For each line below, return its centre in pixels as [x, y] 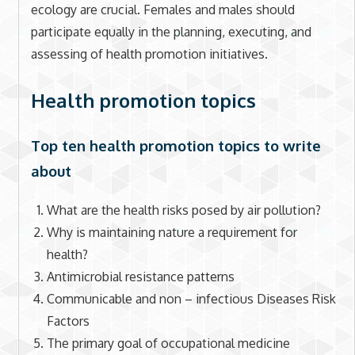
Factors [68, 321]
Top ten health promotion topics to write [176, 145]
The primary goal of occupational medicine [168, 343]
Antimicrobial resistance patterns [140, 276]
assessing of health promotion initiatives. [149, 53]
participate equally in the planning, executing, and [171, 31]
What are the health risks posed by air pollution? [183, 210]
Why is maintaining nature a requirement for [172, 232]
